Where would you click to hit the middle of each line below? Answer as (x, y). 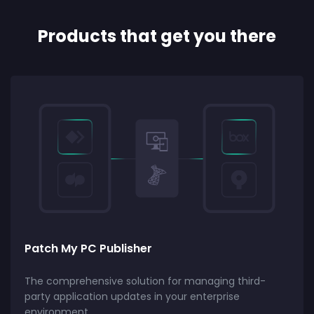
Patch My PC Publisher (88, 248)
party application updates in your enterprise (132, 296)
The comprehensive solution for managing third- (145, 281)
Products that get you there (157, 36)
